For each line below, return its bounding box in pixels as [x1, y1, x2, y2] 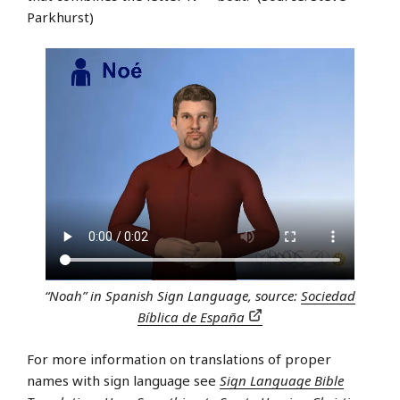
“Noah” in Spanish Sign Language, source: [45, 287, 301, 305]
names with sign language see [27, 371, 220, 389]
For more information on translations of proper [27, 349, 331, 368]
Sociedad [301, 287, 355, 305]
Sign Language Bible [220, 371, 344, 389]
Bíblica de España [137, 308, 248, 327]
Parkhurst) [27, 8, 94, 27]
